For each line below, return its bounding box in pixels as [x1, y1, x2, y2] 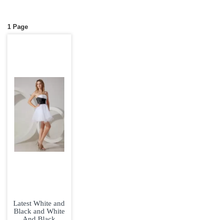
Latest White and [13, 199, 65, 208]
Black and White [13, 207, 65, 216]
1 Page [7, 23, 28, 31]
